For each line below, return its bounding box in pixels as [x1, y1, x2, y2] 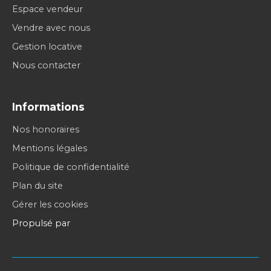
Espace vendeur [12, 4, 83, 15]
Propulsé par [12, 218, 70, 229]
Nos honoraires [12, 124, 79, 135]
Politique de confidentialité [12, 162, 129, 173]
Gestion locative [12, 41, 82, 53]
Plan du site [12, 180, 63, 192]
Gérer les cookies [12, 199, 88, 211]
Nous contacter [12, 60, 80, 71]
